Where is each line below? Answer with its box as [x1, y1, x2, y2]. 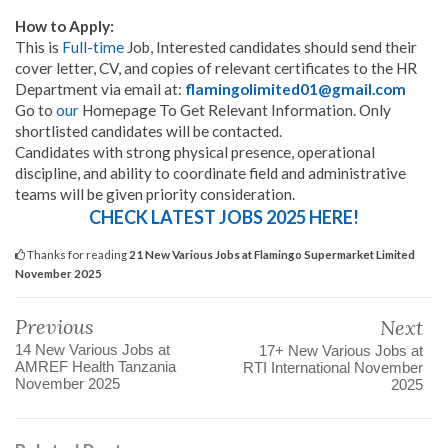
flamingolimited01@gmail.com [185, 80, 406, 99]
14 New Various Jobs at [15, 341, 170, 359]
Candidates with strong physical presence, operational [15, 143, 375, 162]
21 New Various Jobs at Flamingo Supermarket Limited [129, 247, 415, 262]
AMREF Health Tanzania [15, 358, 176, 376]
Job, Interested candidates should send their [124, 38, 417, 57]
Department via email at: [15, 80, 185, 99]
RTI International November [243, 359, 423, 377]
